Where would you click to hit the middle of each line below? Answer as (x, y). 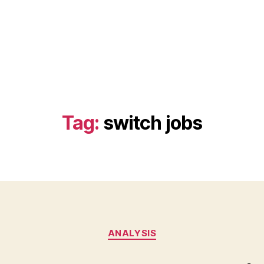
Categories (158, 228)
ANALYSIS (132, 233)
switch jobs (153, 123)
